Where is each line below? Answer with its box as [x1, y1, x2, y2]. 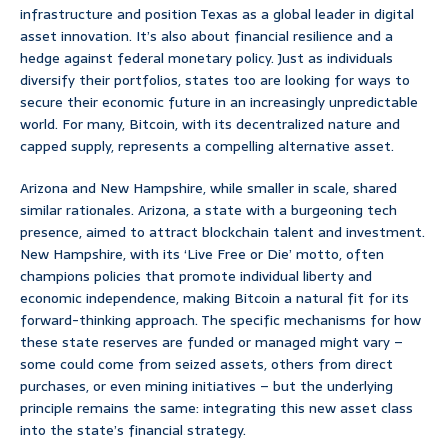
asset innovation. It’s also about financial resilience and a [20, 25, 393, 48]
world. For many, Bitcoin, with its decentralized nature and [20, 113, 400, 136]
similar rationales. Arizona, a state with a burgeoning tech [20, 199, 397, 222]
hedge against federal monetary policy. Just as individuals [20, 47, 393, 70]
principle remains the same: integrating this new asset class [20, 397, 413, 420]
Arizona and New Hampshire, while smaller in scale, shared [20, 177, 397, 200]
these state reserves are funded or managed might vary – [20, 331, 403, 354]
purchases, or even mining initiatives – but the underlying [20, 375, 393, 398]
